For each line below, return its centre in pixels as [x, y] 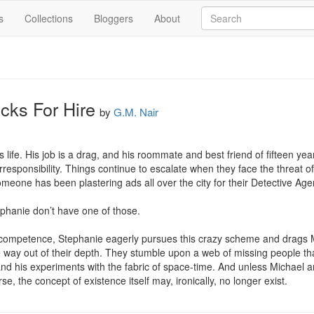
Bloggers [114, 18]
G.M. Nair [136, 112]
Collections [49, 18]
